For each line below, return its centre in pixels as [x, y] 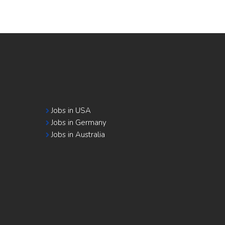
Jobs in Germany [79, 123]
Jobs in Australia [78, 135]
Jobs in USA [71, 110]
